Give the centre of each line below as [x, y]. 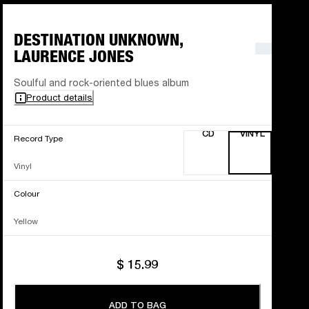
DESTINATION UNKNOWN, [99, 40]
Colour [27, 194]
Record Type [39, 139]
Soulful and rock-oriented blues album [102, 83]
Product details [60, 98]
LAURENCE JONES [74, 57]
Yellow [26, 221]
